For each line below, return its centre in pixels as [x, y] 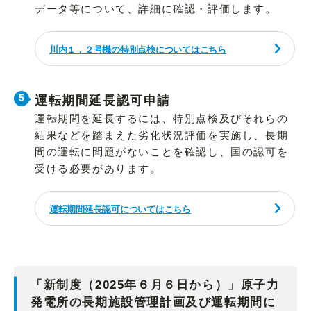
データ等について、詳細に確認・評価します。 [156, 9]
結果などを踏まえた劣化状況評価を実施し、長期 [162, 135]
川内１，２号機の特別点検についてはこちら [138, 50]
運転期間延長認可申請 [103, 101]
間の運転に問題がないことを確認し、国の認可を [162, 152]
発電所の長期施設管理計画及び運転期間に [153, 303]
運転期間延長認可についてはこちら [120, 210]
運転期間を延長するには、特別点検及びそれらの [162, 119]
